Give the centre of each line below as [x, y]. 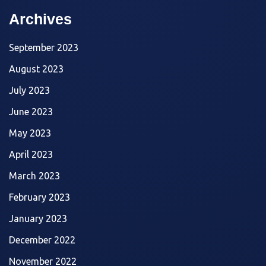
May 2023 [30, 133]
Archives [40, 19]
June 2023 [31, 111]
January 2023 [38, 218]
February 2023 [39, 197]
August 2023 [36, 69]
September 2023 [44, 47]
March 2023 [34, 175]
